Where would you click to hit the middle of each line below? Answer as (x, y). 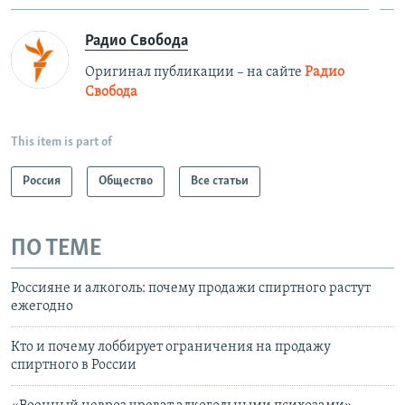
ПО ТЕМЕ (56, 249)
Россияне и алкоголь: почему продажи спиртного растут (191, 289)
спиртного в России (74, 366)
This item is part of (61, 142)
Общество (126, 181)
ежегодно (42, 307)
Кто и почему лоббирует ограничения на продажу (171, 348)
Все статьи (220, 181)
